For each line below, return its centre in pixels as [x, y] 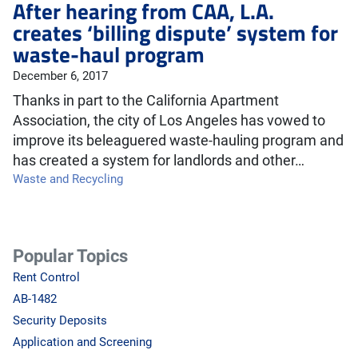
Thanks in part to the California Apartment [146, 101]
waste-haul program [109, 54]
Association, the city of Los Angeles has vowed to [169, 121]
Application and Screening [82, 342]
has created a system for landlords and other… [159, 161]
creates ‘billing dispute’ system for [175, 32]
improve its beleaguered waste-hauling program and [178, 141]
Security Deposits [60, 320]
